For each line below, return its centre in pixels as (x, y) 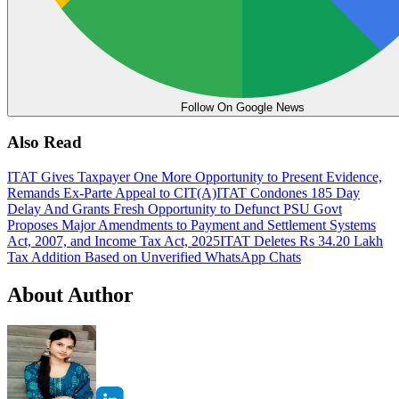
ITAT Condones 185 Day (288, 193)
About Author (70, 294)
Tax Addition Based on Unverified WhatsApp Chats (154, 257)
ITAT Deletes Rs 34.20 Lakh (301, 241)
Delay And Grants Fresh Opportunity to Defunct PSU (160, 209)
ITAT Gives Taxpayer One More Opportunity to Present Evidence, (195, 177)
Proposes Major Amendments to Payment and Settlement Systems (191, 225)
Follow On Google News (242, 107)
